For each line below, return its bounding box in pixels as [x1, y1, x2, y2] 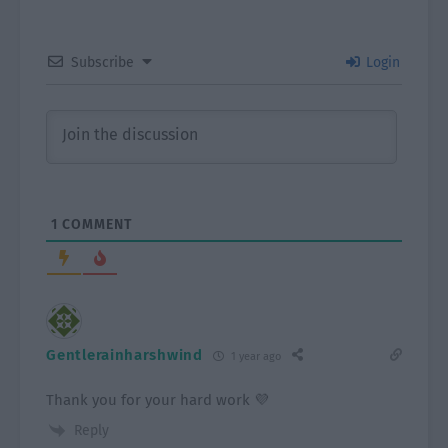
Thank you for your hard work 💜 [46, 391, 270, 409]
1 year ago [227, 349, 281, 363]
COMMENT [58, 216, 133, 233]
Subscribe [71, 54, 135, 71]
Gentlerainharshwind [46, 346, 203, 364]
